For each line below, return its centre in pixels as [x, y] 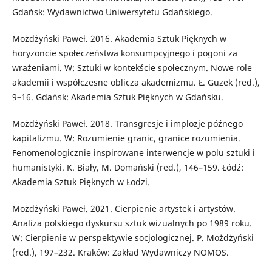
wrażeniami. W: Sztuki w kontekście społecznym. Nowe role [132, 67]
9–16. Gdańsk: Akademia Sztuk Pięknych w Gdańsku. [117, 97]
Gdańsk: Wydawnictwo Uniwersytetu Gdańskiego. [112, 12]
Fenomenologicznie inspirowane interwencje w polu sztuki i [133, 152]
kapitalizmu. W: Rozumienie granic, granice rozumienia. [126, 138]
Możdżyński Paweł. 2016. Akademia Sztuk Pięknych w [119, 38]
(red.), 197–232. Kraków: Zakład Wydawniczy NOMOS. [120, 252]
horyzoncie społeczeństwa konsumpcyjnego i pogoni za [124, 53]
